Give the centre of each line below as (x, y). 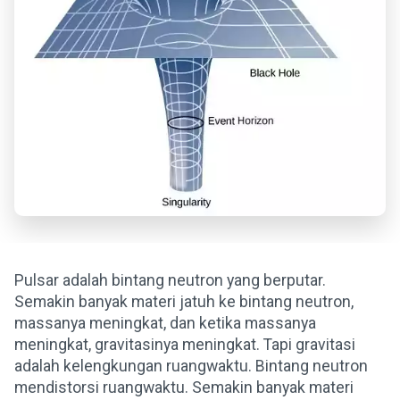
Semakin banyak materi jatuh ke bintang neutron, (184, 302)
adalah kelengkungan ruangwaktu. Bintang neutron (191, 367)
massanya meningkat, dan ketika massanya (165, 324)
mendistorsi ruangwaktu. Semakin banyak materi (184, 388)
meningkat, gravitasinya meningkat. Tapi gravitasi (185, 345)
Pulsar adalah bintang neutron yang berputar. (170, 281)
